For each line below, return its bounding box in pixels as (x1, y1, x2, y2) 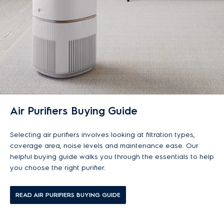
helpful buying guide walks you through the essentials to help (10, 152, 214, 161)
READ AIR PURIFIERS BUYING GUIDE (15, 191, 120, 198)
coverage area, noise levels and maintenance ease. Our (10, 141, 198, 150)
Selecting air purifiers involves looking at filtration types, (10, 130, 195, 139)
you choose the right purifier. (10, 163, 105, 172)
